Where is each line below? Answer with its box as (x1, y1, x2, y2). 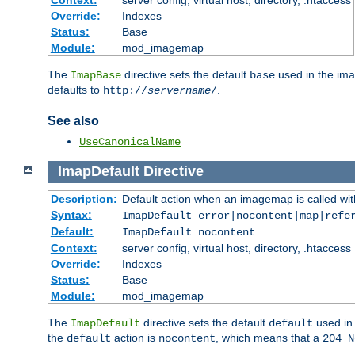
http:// (103, 84, 147, 97)
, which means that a (216, 330, 323, 344)
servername (147, 84, 211, 97)
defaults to (48, 83, 103, 97)
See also (48, 114, 99, 128)
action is (111, 330, 158, 344)
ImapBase (71, 69, 121, 82)
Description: (50, 192, 117, 205)
